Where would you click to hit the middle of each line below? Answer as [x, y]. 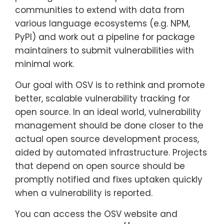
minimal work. [44, 64]
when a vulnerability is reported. [84, 193]
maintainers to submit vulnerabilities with [104, 50]
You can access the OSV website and [96, 214]
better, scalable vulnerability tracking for [102, 98]
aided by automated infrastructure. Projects [111, 152]
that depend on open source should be [100, 166]
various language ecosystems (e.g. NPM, [102, 23]
